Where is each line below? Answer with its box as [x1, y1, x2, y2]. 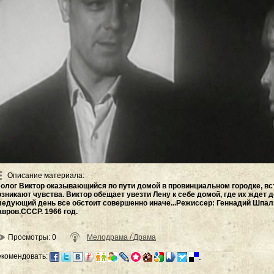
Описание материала [7, 171, 83, 180]
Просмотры [8, 233, 48, 242]
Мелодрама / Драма [87, 233, 156, 242]
